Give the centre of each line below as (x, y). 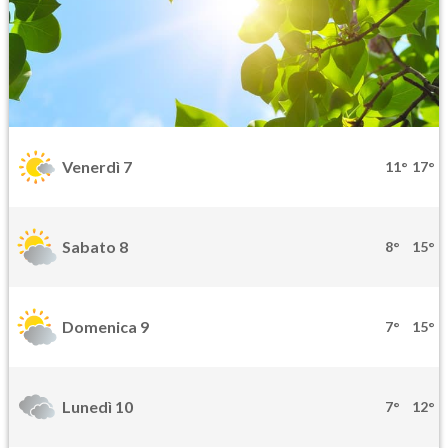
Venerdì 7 (97, 167)
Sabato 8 (95, 247)
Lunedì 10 (97, 407)
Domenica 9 (105, 327)
